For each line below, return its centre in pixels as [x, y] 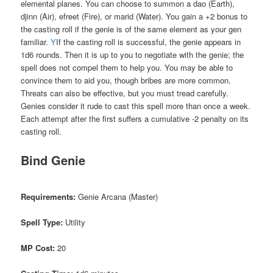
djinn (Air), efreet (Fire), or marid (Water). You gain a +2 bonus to [134, 16]
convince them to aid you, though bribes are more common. [126, 80]
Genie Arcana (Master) [117, 196]
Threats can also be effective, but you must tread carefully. [125, 93]
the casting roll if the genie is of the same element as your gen [131, 29]
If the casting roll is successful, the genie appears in [149, 42]
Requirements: [48, 196]
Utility [74, 222]
